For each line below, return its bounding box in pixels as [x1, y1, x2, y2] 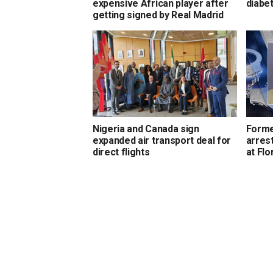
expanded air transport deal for [93, 134, 232, 146]
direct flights [93, 146, 150, 158]
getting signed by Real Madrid [93, 9, 224, 21]
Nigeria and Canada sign [93, 122, 199, 135]
